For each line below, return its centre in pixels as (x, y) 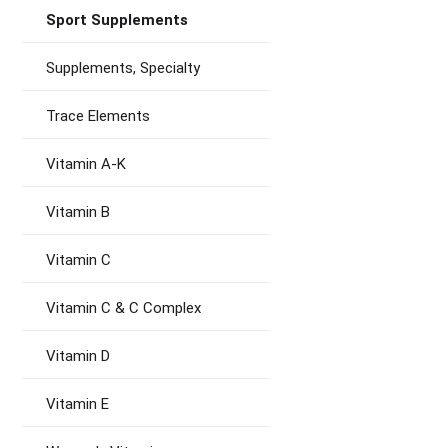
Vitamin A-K (86, 164)
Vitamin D (78, 356)
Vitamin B (78, 212)
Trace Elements (98, 116)
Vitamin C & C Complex (123, 308)
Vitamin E (77, 404)
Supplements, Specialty (123, 68)
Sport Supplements (117, 20)
